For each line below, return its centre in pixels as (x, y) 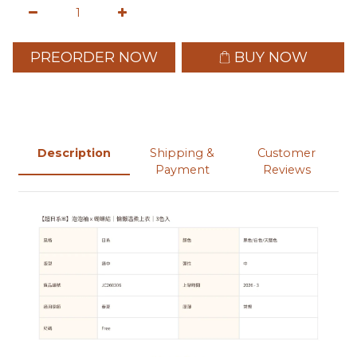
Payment (182, 170)
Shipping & (182, 153)
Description (74, 153)
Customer (286, 153)
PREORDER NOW (94, 57)
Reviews (286, 170)
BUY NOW (271, 57)
